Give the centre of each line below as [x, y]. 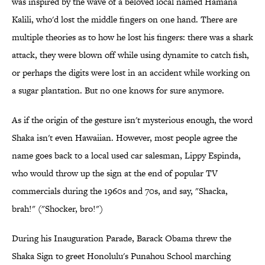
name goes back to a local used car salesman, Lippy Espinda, [126, 156]
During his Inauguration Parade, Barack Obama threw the [122, 238]
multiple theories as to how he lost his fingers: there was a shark [132, 37]
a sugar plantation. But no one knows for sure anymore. [118, 91]
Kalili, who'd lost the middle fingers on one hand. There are [125, 20]
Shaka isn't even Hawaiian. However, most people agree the [125, 138]
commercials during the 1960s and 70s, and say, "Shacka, [120, 191]
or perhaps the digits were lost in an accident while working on [131, 73]
